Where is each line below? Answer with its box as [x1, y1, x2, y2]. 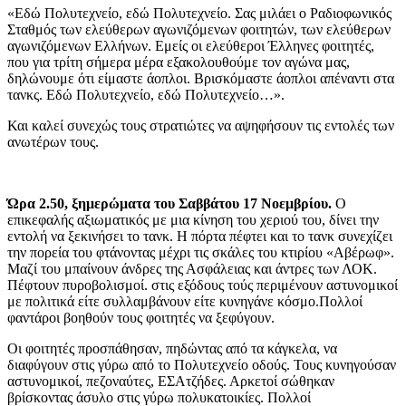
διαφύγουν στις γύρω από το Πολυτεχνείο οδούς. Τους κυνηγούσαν [7, 357, 396, 373]
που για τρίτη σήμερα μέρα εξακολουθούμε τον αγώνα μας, [7, 54, 350, 71]
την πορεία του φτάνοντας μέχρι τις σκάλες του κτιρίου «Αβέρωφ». [7, 245, 394, 261]
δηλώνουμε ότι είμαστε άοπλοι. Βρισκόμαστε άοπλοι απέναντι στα [7, 71, 394, 87]
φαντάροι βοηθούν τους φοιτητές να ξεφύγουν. [7, 310, 278, 326]
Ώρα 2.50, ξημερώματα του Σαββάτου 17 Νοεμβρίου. [7, 196, 332, 212]
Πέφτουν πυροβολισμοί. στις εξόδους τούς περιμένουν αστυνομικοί [7, 277, 398, 294]
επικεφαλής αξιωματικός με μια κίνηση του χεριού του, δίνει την [7, 212, 379, 228]
